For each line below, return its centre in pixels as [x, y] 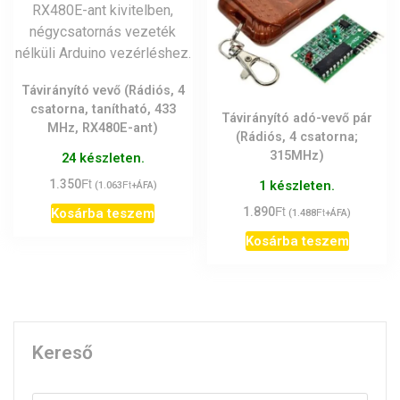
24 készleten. [103, 158]
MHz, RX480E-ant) [103, 129]
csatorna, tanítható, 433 [103, 110]
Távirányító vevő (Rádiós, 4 [103, 91]
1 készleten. [297, 186]
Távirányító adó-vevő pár [297, 119]
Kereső [62, 352]
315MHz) [297, 156]
